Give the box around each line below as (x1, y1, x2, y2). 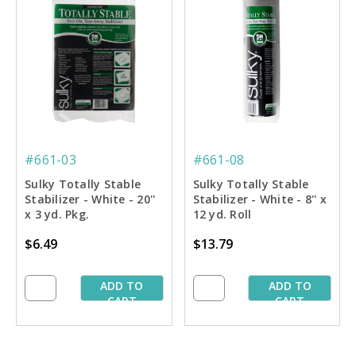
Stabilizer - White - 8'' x (192, 192, 327, 207)
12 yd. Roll (192, 207, 252, 222)
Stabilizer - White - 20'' (25, 192, 156, 207)
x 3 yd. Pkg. (25, 207, 89, 222)
